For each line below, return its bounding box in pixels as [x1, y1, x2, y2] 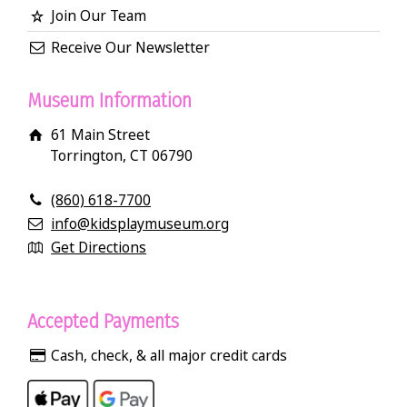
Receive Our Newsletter [51, 36, 211, 57]
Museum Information [27, 87, 192, 113]
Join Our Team [51, 5, 147, 25]
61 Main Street [51, 124, 151, 144]
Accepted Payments [27, 308, 179, 333]
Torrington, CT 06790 [50, 144, 193, 165]
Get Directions [51, 236, 147, 257]
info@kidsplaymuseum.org [51, 213, 230, 233]
